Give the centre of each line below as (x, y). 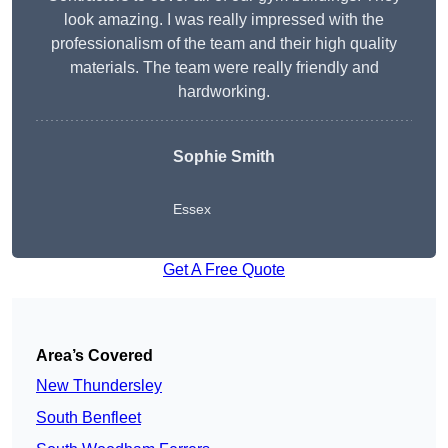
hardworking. (224, 91)
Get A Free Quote (224, 269)
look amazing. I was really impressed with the (224, 19)
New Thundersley (99, 385)
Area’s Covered (94, 355)
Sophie (202, 156)
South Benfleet (88, 417)
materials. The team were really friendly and (224, 67)
